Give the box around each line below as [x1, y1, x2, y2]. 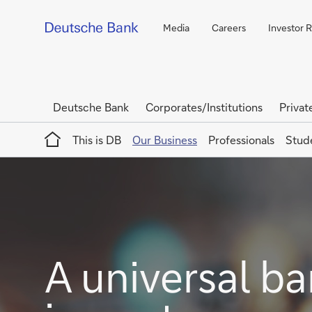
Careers [212, 21, 246, 34]
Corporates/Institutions [146, 100, 263, 114]
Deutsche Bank [53, 100, 129, 114]
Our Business [132, 132, 197, 147]
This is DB [72, 132, 121, 147]
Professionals [208, 132, 274, 147]
